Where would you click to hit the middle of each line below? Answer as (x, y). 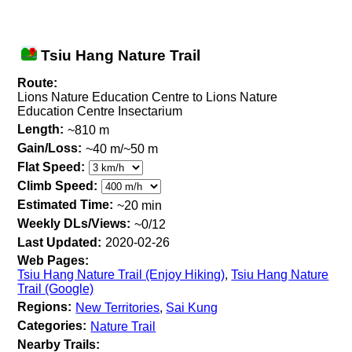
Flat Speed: (51, 167)
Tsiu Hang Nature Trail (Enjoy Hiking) (121, 275)
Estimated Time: (66, 205)
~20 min (140, 205)
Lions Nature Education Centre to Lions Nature (148, 97)
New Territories (118, 308)
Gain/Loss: (50, 148)
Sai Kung (192, 308)
